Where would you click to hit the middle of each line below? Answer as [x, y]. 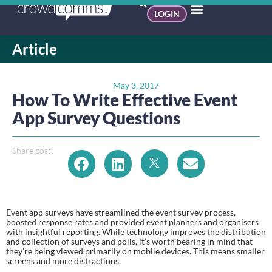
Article [35, 49]
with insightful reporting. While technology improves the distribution [136, 231]
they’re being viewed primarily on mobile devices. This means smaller [135, 251]
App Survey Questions [96, 117]
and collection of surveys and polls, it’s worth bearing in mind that [129, 241]
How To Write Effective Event [125, 99]
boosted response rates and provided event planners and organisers [132, 222]
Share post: [32, 150]
